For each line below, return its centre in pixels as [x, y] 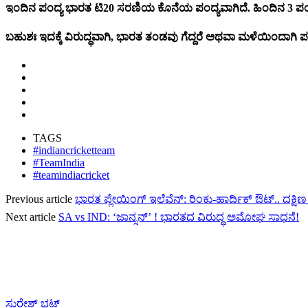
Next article [31, 217]
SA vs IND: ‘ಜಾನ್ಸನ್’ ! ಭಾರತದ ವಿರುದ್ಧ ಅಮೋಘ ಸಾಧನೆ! [179, 217]
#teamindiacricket [71, 175]
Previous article [39, 199]
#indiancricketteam [74, 151]
